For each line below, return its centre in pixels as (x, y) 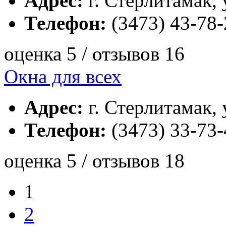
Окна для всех (63, 76)
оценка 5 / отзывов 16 (94, 53)
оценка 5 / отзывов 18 (94, 160)
